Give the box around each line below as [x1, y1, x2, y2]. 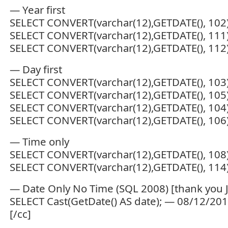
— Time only [10, 134, 69, 149]
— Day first [10, 62, 62, 76]
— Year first [10, 3, 65, 17]
